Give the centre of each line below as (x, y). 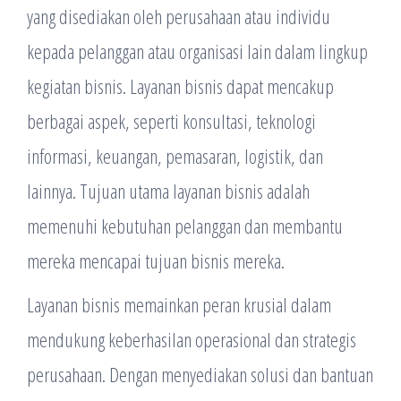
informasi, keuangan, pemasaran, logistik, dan (175, 156)
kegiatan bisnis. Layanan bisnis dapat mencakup (180, 86)
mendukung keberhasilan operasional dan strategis (192, 339)
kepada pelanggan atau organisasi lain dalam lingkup (197, 51)
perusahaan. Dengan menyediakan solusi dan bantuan (200, 374)
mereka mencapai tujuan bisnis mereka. (156, 260)
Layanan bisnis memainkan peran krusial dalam (179, 304)
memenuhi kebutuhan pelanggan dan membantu (185, 226)
